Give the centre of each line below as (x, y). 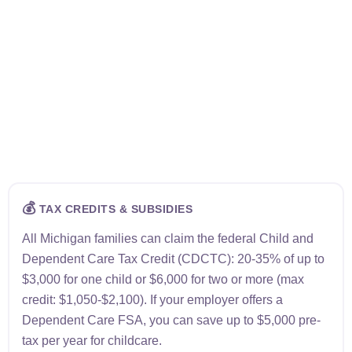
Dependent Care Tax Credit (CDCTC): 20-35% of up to (173, 258)
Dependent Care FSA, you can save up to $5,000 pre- (171, 320)
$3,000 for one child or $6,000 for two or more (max (163, 279)
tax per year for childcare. (92, 340)
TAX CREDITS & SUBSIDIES (114, 209)
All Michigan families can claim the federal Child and (167, 238)
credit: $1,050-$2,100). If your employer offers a (152, 299)
